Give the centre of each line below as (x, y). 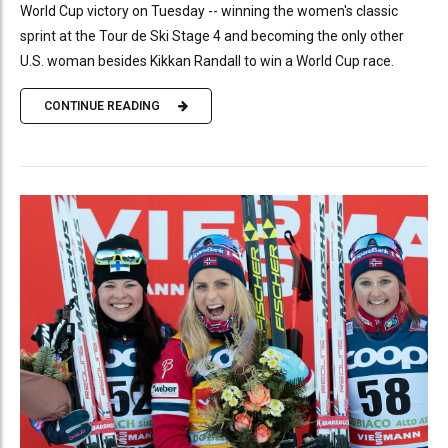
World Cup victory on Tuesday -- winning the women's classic (209, 10)
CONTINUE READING (102, 106)
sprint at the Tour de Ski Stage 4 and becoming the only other (212, 35)
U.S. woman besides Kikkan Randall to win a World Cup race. (207, 60)
